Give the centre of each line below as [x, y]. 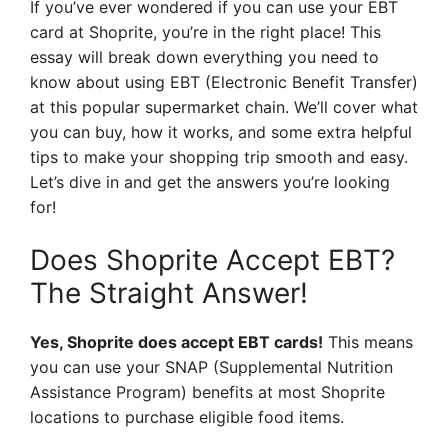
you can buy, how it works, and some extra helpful [221, 132]
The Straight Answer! [169, 293]
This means [368, 342]
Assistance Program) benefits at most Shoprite [207, 392]
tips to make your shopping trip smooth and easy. [219, 157]
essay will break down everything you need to [204, 57]
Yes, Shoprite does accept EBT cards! [176, 342]
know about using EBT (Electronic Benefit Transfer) [224, 82]
